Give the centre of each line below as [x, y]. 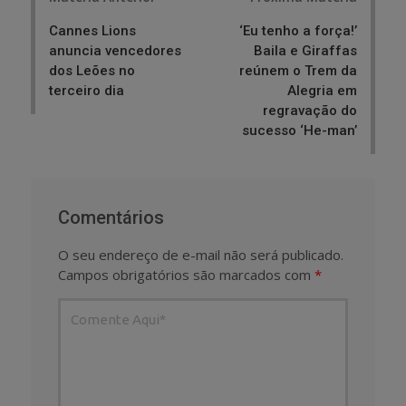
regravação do [310, 110]
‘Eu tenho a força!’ [298, 30]
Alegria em [322, 90]
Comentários [111, 217]
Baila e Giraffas [305, 50]
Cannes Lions [92, 30]
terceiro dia [87, 90]
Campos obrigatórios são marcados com [186, 274]
